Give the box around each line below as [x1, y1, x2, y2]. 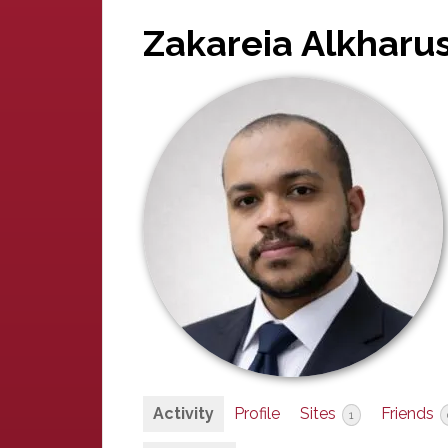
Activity [153, 404, 214, 423]
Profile [234, 404, 280, 423]
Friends [381, 404, 438, 423]
